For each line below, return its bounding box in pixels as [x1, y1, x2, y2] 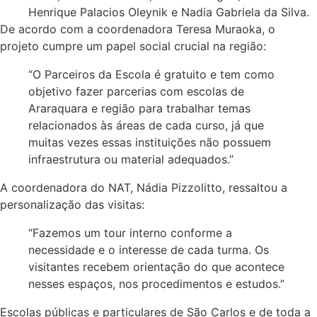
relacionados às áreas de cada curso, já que [28, 118, 264, 133]
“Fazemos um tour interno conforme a [28, 226, 232, 241]
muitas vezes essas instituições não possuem [28, 135, 271, 150]
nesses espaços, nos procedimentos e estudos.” [28, 277, 284, 292]
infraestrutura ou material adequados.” [28, 152, 234, 167]
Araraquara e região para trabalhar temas [28, 101, 250, 116]
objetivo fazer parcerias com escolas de [28, 84, 244, 99]
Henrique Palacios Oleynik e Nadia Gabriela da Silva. [28, 5, 309, 20]
